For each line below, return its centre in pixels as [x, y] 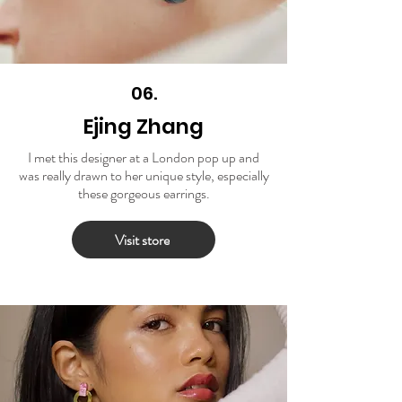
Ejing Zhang [144, 127]
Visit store [142, 240]
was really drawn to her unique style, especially [144, 176]
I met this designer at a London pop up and [144, 158]
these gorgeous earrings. [144, 194]
